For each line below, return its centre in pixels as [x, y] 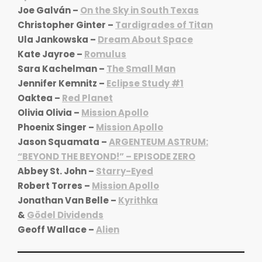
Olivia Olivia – [49, 112]
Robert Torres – [55, 185]
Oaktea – [40, 98]
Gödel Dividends [65, 215]
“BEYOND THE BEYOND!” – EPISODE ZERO [106, 156]
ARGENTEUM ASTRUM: [158, 142]
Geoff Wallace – [57, 229]
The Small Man [141, 68]
